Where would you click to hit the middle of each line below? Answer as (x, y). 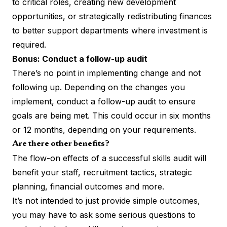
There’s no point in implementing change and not (106, 73)
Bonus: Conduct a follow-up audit (80, 59)
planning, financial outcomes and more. (88, 186)
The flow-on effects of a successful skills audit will (109, 158)
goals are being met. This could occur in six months (111, 115)
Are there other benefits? (61, 144)
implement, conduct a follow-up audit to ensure (104, 101)
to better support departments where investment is (110, 30)
